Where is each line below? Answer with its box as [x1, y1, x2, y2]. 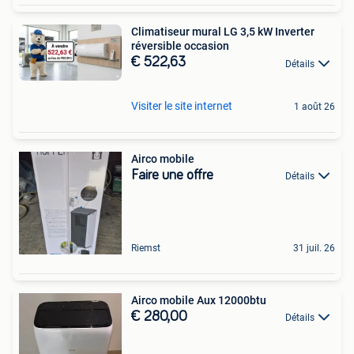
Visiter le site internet [131, 99, 232, 112]
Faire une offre [131, 168, 213, 183]
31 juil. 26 [293, 242, 335, 254]
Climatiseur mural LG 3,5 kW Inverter [131, 25, 314, 39]
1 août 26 [294, 100, 335, 112]
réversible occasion [131, 40, 229, 53]
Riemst [131, 242, 160, 254]
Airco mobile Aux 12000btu [131, 293, 266, 307]
